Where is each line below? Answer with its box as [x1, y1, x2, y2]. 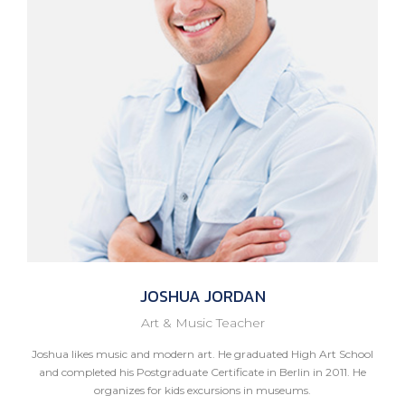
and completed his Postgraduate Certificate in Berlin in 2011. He [39, 364, 366, 379]
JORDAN [200, 283, 266, 308]
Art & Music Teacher [140, 314, 265, 331]
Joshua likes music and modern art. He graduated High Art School [32, 346, 373, 361]
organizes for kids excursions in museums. [94, 382, 311, 397]
